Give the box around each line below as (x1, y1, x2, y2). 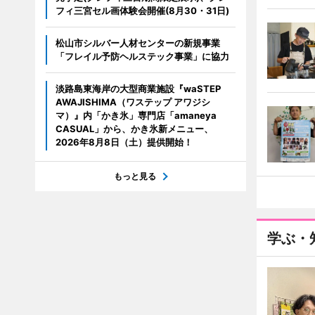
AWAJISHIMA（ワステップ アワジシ (55, 96, 210, 108)
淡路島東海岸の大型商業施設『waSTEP (55, 83, 221, 94)
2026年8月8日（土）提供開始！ (55, 136, 193, 148)
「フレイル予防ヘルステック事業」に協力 (55, 51, 229, 62)
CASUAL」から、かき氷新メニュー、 (55, 123, 213, 134)
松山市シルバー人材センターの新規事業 (55, 37, 220, 49)
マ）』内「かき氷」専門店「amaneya (55, 110, 217, 121)
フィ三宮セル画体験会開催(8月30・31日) (55, 5, 229, 16)
